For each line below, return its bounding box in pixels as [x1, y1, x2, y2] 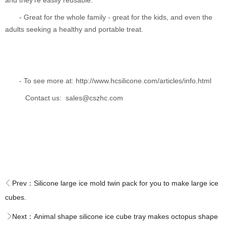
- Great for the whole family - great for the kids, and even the [19, 13, 212, 21]
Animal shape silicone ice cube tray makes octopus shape [34, 212, 218, 220]
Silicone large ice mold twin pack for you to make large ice [34, 179, 218, 187]
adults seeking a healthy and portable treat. [5, 25, 143, 33]
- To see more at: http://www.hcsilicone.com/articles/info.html [19, 77, 211, 85]
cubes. [5, 193, 26, 201]
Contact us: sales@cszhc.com [19, 94, 123, 102]
